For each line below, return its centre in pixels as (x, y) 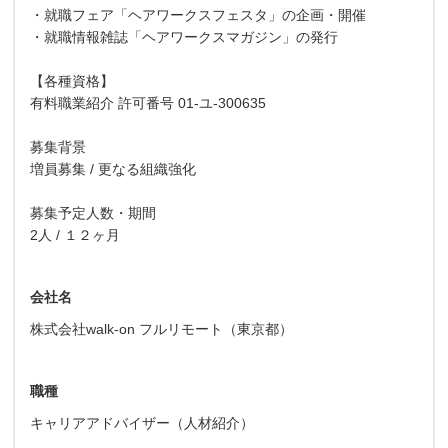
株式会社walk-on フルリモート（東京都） (161, 328)
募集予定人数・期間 (93, 212)
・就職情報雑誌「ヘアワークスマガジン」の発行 (184, 36)
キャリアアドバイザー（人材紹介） (142, 422)
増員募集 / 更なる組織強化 (113, 168)
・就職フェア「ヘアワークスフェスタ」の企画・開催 (198, 14)
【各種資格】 (72, 80)
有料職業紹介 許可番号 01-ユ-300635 (148, 102)
